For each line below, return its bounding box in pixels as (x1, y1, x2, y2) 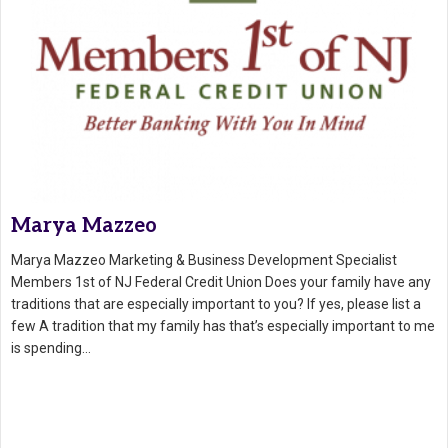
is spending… (11, 340, 91, 357)
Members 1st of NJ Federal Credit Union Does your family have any (11, 274, 431, 291)
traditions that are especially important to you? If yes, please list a (11, 296, 421, 313)
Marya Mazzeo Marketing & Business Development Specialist (11, 252, 397, 269)
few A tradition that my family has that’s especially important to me (11, 318, 435, 335)
